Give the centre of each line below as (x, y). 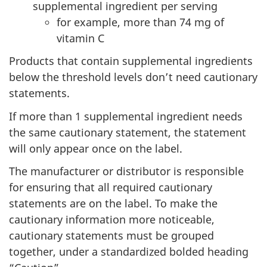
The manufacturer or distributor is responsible (126, 171)
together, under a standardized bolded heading (129, 252)
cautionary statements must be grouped (111, 236)
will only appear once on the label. (96, 148)
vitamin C (80, 38)
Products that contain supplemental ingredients (131, 61)
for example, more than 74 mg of (140, 22)
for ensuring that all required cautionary (111, 187)
